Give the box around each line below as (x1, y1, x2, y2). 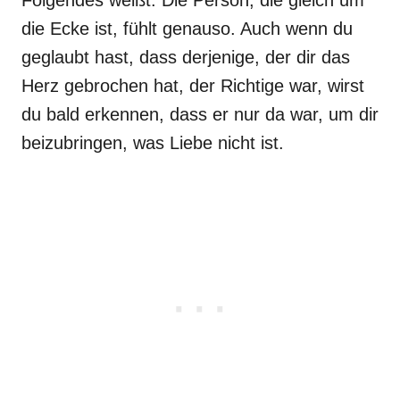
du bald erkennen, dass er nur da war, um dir (21, 104, 379, 124)
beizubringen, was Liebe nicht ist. (21, 133, 284, 153)
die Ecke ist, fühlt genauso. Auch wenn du (21, 19, 353, 38)
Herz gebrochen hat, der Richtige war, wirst (21, 76, 364, 96)
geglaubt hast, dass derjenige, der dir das (21, 47, 350, 67)
